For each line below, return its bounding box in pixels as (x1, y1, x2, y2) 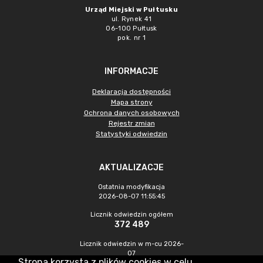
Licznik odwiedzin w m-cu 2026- (79, 240, 184, 248)
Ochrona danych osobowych (83, 109, 180, 117)
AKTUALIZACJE (99, 163, 164, 173)
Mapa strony (110, 98, 153, 106)
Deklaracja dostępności (92, 87, 171, 96)
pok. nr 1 (117, 34, 146, 42)
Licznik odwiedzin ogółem (90, 211, 173, 218)
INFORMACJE (104, 66, 159, 76)
